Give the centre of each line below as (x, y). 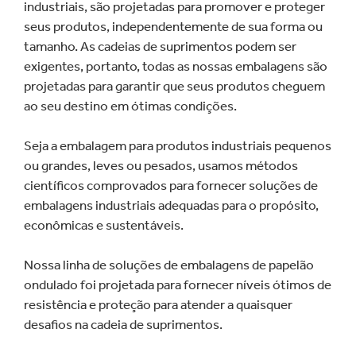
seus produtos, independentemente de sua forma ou (173, 26)
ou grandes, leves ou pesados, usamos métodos (161, 165)
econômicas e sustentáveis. (104, 224)
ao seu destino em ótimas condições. (130, 105)
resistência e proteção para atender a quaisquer (158, 304)
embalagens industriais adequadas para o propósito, (171, 205)
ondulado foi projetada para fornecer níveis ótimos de (178, 284)
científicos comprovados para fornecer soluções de (171, 185)
